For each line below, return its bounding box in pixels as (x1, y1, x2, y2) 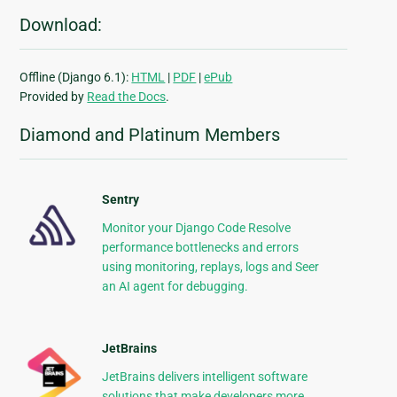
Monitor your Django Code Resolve (101, 221, 291, 236)
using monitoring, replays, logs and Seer (101, 260, 319, 275)
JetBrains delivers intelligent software (101, 370, 307, 385)
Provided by (19, 90, 88, 105)
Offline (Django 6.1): (19, 70, 132, 85)
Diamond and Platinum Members (19, 124, 281, 146)
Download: (19, 14, 103, 36)
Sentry (101, 192, 139, 207)
